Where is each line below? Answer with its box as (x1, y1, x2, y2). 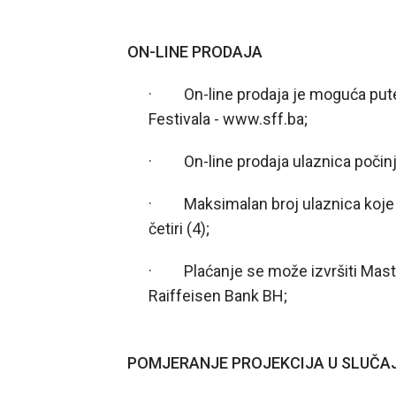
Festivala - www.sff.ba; (148, 110, 308, 128)
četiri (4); (148, 219, 210, 238)
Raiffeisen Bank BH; (148, 286, 288, 305)
